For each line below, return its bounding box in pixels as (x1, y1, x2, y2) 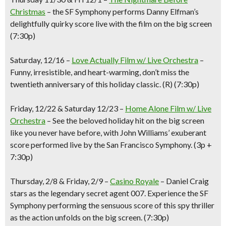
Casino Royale (110, 176, 159, 186)
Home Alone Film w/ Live (125, 103, 211, 113)
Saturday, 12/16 (10, 55, 66, 65)
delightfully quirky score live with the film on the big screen (10, 19, 212, 28)
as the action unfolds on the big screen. (10, 212, 142, 222)
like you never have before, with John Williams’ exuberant (10, 128, 206, 137)
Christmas (10, 7, 45, 16)
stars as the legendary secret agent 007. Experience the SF (10, 188, 208, 198)
